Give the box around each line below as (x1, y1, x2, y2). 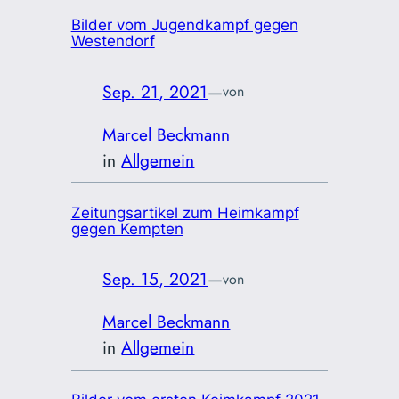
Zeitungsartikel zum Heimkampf (70, 203, 299, 222)
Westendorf (70, 32, 155, 51)
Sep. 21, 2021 (102, 78, 208, 104)
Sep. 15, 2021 (102, 266, 208, 292)
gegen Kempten (70, 219, 183, 238)
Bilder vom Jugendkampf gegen (70, 16, 298, 35)
